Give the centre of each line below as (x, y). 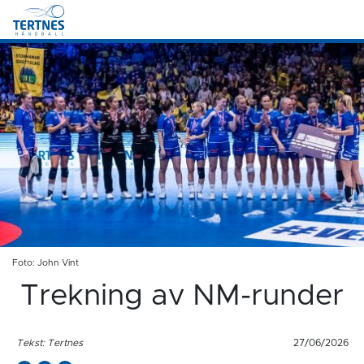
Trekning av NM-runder (182, 296)
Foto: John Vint (45, 263)
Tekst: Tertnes (49, 342)
